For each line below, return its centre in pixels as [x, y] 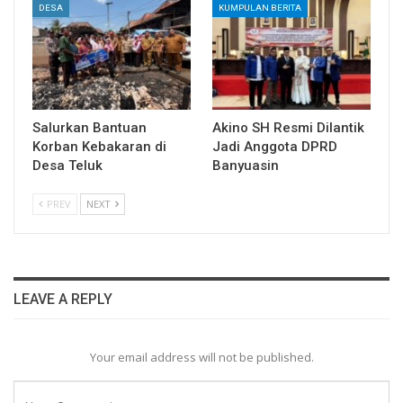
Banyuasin [246, 166]
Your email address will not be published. [201, 358]
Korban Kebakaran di [99, 147]
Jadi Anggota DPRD [275, 147]
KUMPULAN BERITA [260, 8]
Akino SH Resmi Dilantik [288, 128]
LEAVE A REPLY [63, 300]
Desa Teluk [67, 166]
